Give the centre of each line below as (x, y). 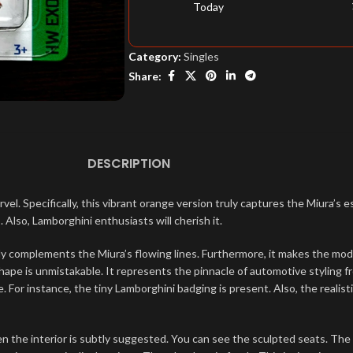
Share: (145, 76)
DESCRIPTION (128, 164)
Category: (155, 57)
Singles (201, 57)
